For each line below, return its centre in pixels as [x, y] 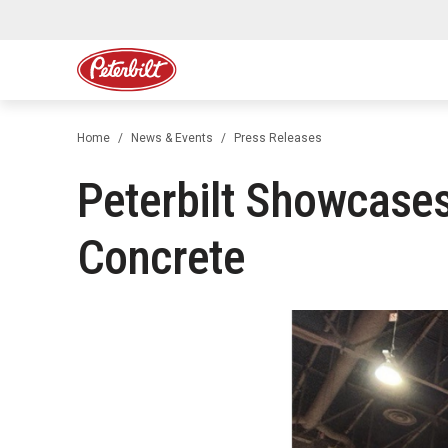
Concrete [161, 257]
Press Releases [278, 138]
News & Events [172, 138]
